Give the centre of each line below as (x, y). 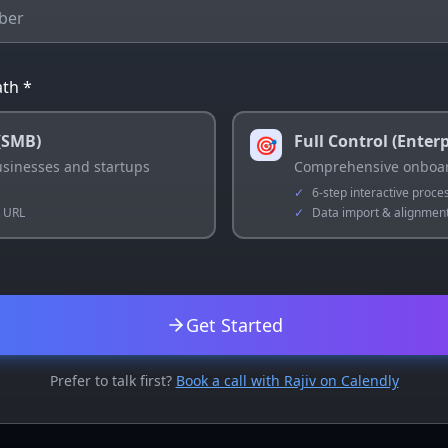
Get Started (234, 325)
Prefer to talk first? (110, 380)
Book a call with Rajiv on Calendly (287, 380)
